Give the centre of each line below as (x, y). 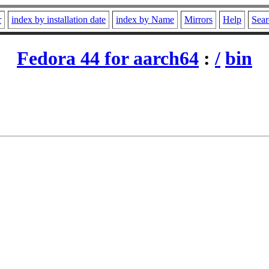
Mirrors (198, 20)
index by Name (145, 20)
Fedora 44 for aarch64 (108, 59)
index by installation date (59, 20)
